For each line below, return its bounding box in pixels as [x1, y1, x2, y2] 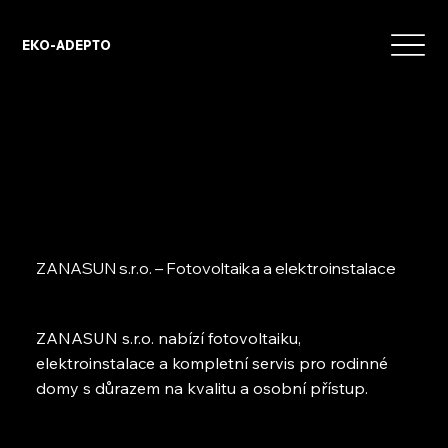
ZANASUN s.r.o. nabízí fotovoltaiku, [35, 328, 301, 349]
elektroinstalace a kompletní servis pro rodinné [35, 353, 388, 374]
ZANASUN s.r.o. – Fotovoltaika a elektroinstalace [35, 258, 396, 279]
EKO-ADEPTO [22, 37, 112, 53]
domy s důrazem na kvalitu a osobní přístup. [35, 378, 368, 399]
